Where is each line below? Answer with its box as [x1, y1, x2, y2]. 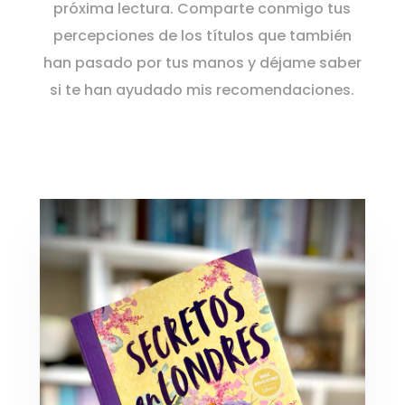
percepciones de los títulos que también [52, 24, 352, 46]
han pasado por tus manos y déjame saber [42, 52, 362, 73]
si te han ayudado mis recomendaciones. [50, 79, 355, 100]
